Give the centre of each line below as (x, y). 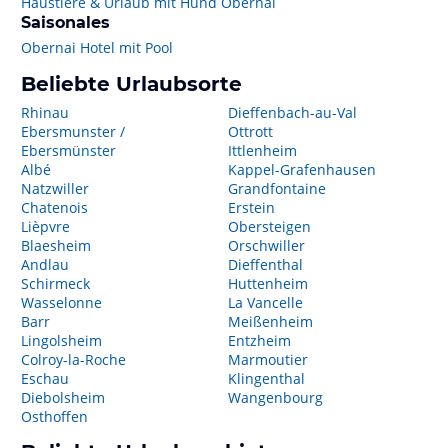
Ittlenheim (262, 150)
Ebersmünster (68, 150)
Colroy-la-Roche (73, 359)
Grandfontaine (276, 188)
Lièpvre (45, 226)
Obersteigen (269, 226)
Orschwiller (266, 245)
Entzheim (259, 340)
